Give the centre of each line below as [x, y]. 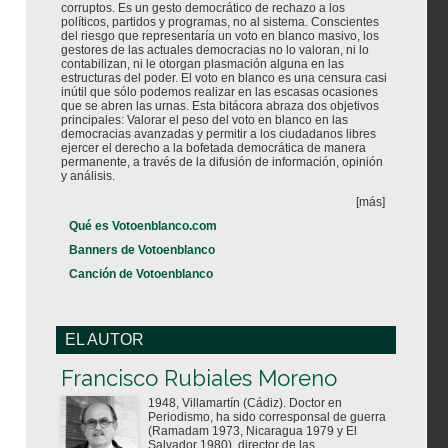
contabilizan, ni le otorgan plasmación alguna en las [202, 64]
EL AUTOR [102, 340]
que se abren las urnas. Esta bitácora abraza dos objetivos [220, 106]
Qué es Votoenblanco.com [143, 226]
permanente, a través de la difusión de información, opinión [222, 162]
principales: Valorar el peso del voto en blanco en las [204, 120]
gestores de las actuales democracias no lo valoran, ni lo [215, 50]
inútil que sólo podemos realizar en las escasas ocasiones [219, 92]
